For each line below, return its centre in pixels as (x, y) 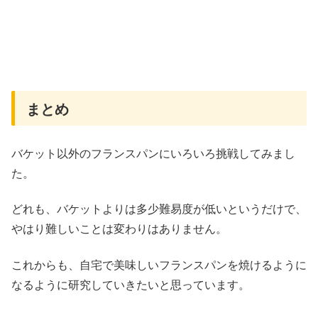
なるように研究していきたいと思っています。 (131, 284)
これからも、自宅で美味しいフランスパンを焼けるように (159, 264)
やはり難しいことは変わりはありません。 (119, 229)
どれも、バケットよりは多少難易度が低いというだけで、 (159, 209)
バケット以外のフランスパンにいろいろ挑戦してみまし (153, 153)
